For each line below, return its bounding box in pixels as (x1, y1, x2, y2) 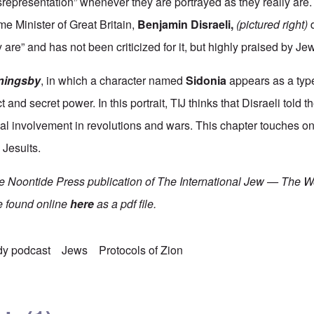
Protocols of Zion (99, 242, 184, 259)
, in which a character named (41, 72, 186, 89)
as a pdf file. (94, 196, 157, 212)
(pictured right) (233, 16, 308, 33)
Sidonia (186, 72, 227, 89)
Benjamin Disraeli (137, 16, 231, 33)
